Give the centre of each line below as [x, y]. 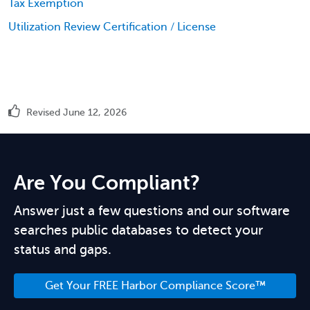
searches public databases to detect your [138, 230]
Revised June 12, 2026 [75, 112]
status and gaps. [63, 249]
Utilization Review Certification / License [112, 27]
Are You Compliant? [107, 183]
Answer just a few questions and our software [152, 211]
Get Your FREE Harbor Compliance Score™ [155, 286]
